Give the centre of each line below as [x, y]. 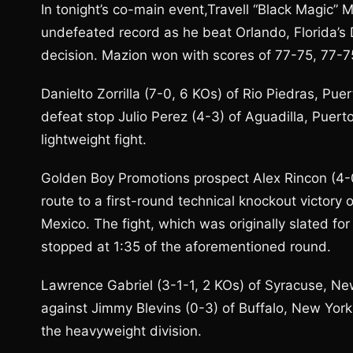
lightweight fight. [94, 139]
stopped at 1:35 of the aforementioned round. [186, 247]
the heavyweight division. [121, 331]
